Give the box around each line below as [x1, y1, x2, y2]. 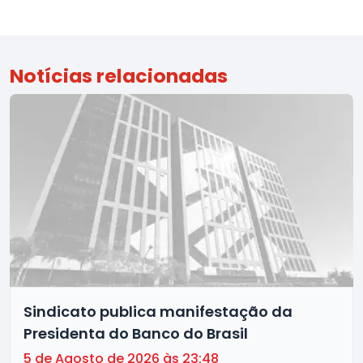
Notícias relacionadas [10, 62, 228, 90]
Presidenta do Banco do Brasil [23, 323, 248, 344]
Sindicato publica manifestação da [23, 301, 293, 322]
